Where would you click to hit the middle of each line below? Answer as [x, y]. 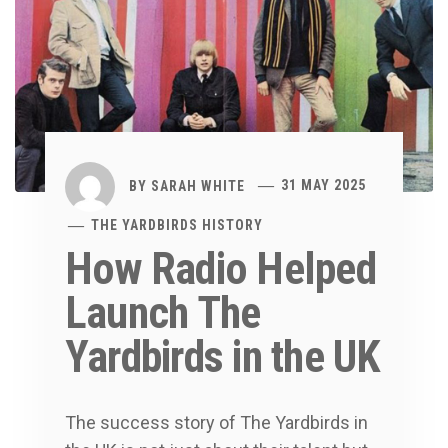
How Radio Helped [220, 268]
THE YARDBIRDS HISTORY [177, 224]
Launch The [163, 312]
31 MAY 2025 [324, 185]
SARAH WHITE [198, 185]
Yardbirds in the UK [223, 356]
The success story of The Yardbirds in [216, 422]
